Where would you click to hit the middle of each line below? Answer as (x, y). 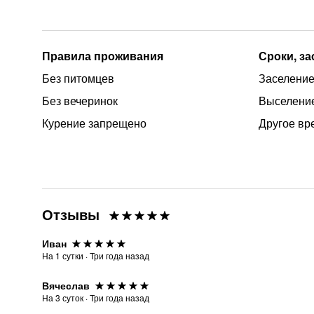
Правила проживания (103, 56)
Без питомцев (78, 78)
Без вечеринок (80, 101)
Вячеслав (66, 285)
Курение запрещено (94, 123)
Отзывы (71, 214)
